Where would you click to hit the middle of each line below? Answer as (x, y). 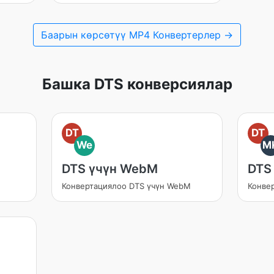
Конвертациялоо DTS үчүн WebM (126, 186)
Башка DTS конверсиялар (137, 84)
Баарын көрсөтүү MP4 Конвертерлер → (137, 35)
